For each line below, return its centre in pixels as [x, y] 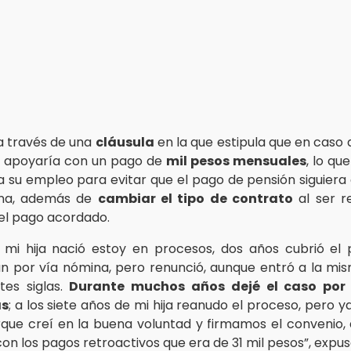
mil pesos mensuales [236, 161]
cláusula [125, 142]
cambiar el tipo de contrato [195, 198]
